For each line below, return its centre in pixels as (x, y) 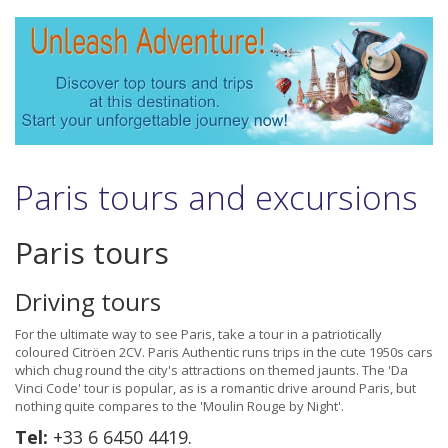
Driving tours (88, 302)
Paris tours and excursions (216, 198)
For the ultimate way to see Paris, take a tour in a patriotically (198, 334)
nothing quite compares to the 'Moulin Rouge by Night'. (179, 406)
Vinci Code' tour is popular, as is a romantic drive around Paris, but (215, 388)
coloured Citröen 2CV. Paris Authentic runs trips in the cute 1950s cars (224, 352)
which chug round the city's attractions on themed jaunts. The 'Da (211, 370)
